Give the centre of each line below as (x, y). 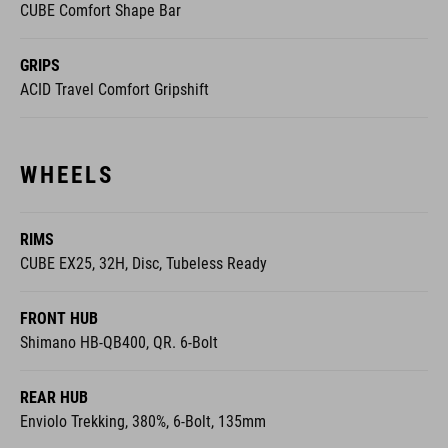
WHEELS (67, 174)
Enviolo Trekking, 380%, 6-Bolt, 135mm (143, 421)
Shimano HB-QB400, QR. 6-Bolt (119, 342)
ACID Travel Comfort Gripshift (114, 89)
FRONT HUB (59, 318)
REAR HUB (54, 397)
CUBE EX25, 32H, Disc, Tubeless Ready (143, 263)
